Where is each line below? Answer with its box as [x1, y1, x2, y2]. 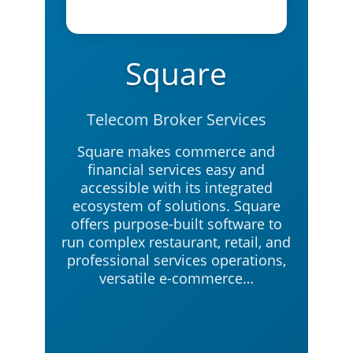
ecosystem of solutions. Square [72, 196, 281, 215]
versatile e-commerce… [98, 269, 254, 288]
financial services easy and [87, 160, 266, 179]
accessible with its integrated [80, 178, 273, 197]
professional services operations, [66, 251, 286, 269]
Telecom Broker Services [86, 109, 266, 130]
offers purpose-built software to [70, 214, 282, 233]
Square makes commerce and [77, 142, 276, 161]
